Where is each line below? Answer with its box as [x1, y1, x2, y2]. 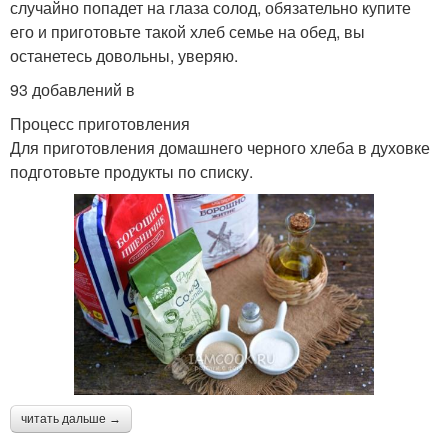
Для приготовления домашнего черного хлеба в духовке [10, 136, 430, 160]
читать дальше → [21, 412, 121, 427]
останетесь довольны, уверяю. [10, 44, 238, 68]
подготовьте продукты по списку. [10, 160, 253, 184]
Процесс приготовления [10, 112, 190, 136]
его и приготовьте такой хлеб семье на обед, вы [10, 20, 365, 44]
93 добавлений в [10, 78, 135, 102]
